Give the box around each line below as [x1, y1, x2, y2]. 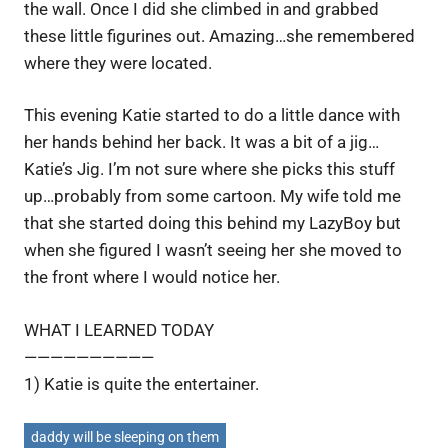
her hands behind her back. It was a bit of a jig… [24, 132, 379, 153]
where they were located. [24, 52, 212, 73]
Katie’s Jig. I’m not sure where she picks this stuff [24, 159, 395, 180]
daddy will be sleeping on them [31, 428, 219, 445]
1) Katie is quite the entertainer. [24, 373, 259, 394]
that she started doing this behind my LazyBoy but [24, 213, 401, 234]
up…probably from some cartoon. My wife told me [24, 186, 401, 207]
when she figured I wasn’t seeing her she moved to [24, 240, 402, 261]
